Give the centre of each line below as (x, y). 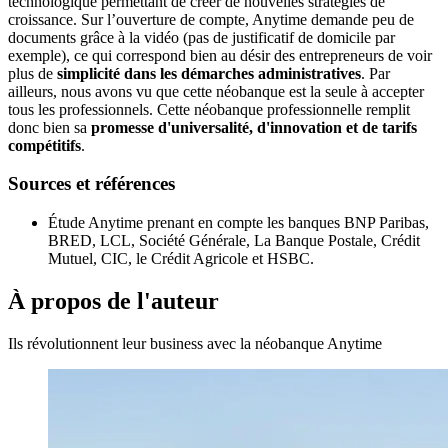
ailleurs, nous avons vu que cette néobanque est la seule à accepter (216, 91)
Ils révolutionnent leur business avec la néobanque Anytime (195, 343)
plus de (32, 73)
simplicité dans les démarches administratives (209, 73)
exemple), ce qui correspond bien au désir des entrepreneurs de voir (220, 55)
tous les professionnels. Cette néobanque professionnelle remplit (209, 109)
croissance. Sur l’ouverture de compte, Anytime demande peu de (211, 19)
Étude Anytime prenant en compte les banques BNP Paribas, (238, 222)
